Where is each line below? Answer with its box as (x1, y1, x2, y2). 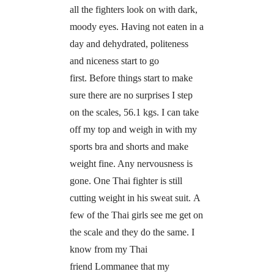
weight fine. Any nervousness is (69, 158, 193, 169)
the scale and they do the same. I (69, 226, 194, 237)
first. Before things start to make (69, 72, 193, 83)
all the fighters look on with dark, (69, 4, 198, 15)
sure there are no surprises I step (69, 89, 193, 100)
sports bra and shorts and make (69, 141, 188, 152)
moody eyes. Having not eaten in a (69, 21, 204, 32)
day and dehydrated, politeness (69, 38, 188, 49)
